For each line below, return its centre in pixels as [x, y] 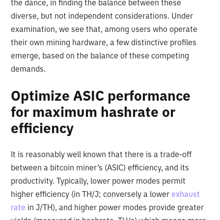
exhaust [186, 194]
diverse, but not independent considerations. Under [102, 16]
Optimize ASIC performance [101, 96]
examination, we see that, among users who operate [104, 29]
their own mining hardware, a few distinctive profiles [104, 42]
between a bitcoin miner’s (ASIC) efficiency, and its [100, 168]
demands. [28, 69]
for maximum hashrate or [93, 112]
